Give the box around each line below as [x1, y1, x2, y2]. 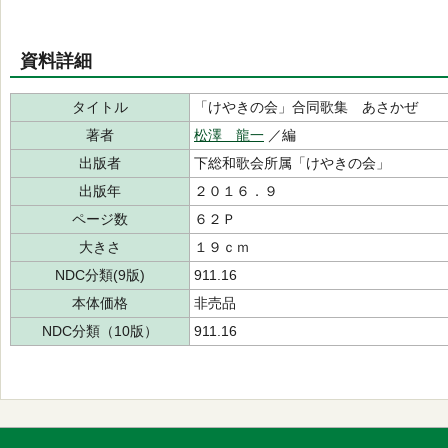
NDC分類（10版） [42, 323, 158, 339]
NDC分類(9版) [55, 267, 145, 283]
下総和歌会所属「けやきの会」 [194, 155, 390, 171]
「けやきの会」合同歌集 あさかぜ [194, 99, 418, 115]
